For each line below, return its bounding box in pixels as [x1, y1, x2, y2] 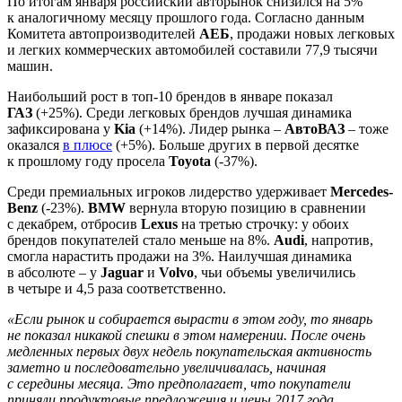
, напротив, [304, 232, 373, 248]
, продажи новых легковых [230, 25, 395, 41]
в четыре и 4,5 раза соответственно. [7, 280, 226, 296]
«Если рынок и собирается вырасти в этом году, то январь [7, 310, 372, 327]
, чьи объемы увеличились [194, 264, 355, 280]
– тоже [348, 120, 389, 136]
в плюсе [63, 136, 112, 153]
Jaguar [100, 264, 147, 280]
